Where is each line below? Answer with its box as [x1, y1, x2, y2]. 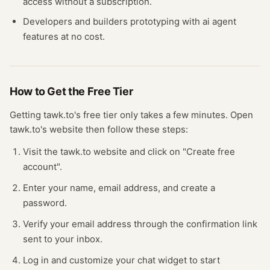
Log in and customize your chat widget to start [23, 254, 220, 266]
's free [74, 109, 103, 121]
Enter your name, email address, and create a [23, 182, 215, 193]
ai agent [202, 16, 236, 27]
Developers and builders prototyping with [23, 16, 202, 27]
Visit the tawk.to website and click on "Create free [23, 146, 235, 157]
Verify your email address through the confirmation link [23, 218, 257, 230]
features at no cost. [23, 31, 105, 42]
